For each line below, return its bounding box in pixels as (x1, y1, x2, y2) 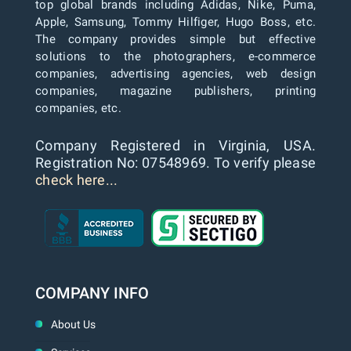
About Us (51, 317, 96, 331)
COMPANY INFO (35, 283, 149, 302)
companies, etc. (35, 100, 121, 115)
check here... (35, 171, 118, 188)
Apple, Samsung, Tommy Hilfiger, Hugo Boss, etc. (35, 14, 316, 29)
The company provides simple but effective (35, 31, 316, 46)
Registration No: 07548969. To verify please (35, 154, 316, 171)
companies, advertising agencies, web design (35, 66, 316, 81)
